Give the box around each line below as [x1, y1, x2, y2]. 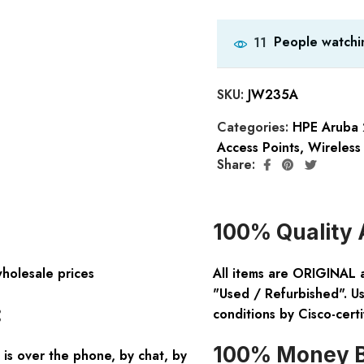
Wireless [307, 137, 361, 157]
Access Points [216, 137, 300, 157]
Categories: [216, 117, 292, 136]
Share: [216, 155, 255, 175]
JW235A [247, 84, 298, 104]
